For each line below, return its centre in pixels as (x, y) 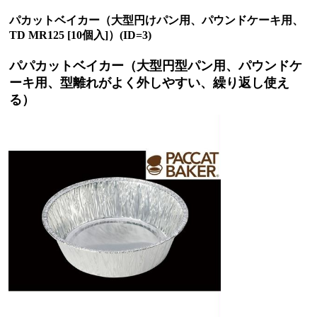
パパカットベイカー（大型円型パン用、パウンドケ (156, 66)
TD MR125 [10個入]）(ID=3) (80, 35)
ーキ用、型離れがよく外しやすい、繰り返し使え (149, 83)
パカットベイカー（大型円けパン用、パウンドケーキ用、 (156, 20)
